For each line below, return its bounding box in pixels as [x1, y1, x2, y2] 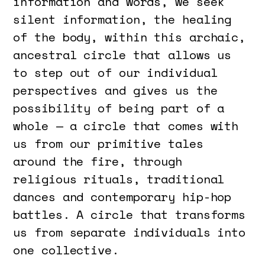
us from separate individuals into [13, 223, 246, 241]
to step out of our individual [13, 63, 218, 81]
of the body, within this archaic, [13, 28, 246, 46]
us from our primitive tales [13, 134, 203, 152]
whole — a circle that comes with [13, 117, 239, 134]
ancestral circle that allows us [13, 46, 232, 63]
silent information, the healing [13, 10, 232, 28]
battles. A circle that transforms [13, 205, 246, 223]
